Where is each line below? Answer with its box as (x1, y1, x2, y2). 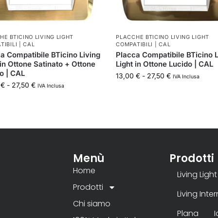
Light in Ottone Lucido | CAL (116, 59, 214, 69)
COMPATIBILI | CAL (116, 40, 171, 48)
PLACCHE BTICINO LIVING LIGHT (116, 33, 209, 40)
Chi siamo (73, 198, 110, 209)
